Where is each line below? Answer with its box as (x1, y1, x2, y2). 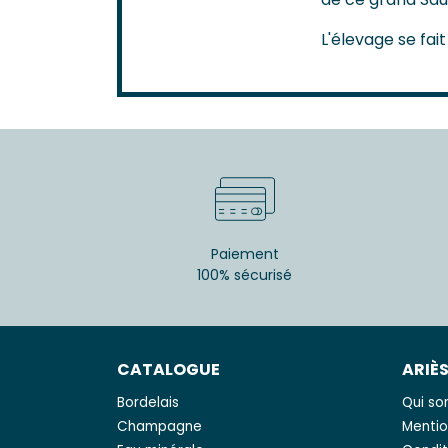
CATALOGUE (117, 358, 220, 382)
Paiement (210, 244, 279, 265)
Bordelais (117, 393, 179, 413)
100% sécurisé (197, 265, 292, 286)
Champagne (117, 417, 202, 437)
